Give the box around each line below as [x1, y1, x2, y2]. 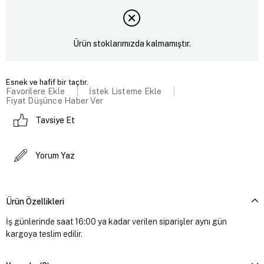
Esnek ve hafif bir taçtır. [6, 77, 88, 87]
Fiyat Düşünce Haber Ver [6, 95, 104, 105]
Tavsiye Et [35, 115, 75, 125]
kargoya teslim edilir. [6, 229, 82, 239]
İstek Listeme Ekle [89, 86, 162, 96]
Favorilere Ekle [6, 86, 65, 96]
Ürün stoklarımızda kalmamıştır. [73, 39, 191, 49]
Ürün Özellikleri [6, 196, 64, 206]
